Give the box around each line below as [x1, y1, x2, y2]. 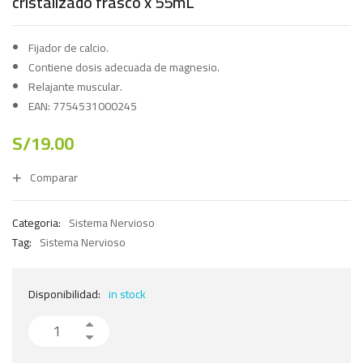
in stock [109, 283, 146, 305]
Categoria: [12, 211, 61, 233]
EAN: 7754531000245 [28, 95, 137, 117]
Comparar [30, 166, 78, 188]
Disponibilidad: [28, 283, 100, 305]
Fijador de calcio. [28, 36, 109, 58]
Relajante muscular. [28, 75, 122, 97]
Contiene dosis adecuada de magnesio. [28, 56, 220, 78]
